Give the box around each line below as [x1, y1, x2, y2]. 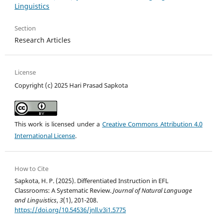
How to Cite [15, 164, 48, 173]
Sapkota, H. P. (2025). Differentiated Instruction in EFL [15, 176, 169, 185]
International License [15, 131, 75, 140]
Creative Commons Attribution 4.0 [102, 119, 203, 128]
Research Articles [15, 35, 71, 45]
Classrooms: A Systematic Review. [15, 186, 113, 195]
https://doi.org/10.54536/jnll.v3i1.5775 [15, 205, 126, 214]
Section [15, 23, 36, 32]
